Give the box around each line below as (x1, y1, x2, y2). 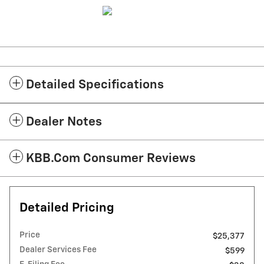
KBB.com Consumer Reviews (26, 152, 196, 165)
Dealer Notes (26, 115, 102, 128)
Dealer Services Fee (19, 245, 97, 254)
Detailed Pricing (19, 202, 114, 214)
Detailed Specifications (26, 78, 164, 91)
